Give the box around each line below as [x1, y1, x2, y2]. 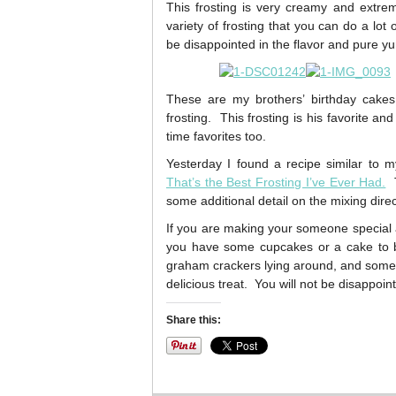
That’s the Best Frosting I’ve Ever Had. [166, 175, 386, 189]
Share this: [166, 314, 221, 326]
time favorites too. [166, 129, 266, 143]
